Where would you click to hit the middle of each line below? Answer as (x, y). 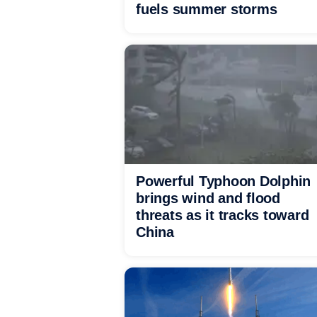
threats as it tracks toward (223, 215)
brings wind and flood (208, 198)
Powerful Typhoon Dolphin (223, 181)
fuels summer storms (207, 9)
